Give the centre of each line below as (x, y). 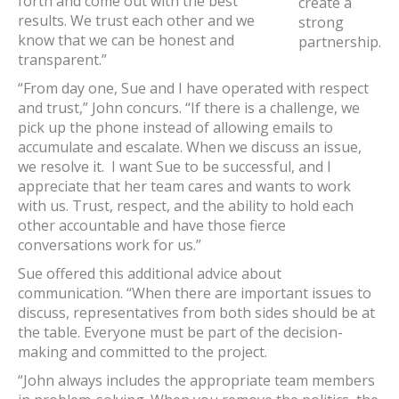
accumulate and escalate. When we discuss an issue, (190, 147)
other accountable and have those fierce (152, 225)
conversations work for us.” (110, 245)
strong (321, 22)
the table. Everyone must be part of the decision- (180, 332)
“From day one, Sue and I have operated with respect (193, 88)
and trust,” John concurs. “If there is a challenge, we (189, 108)
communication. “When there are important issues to (195, 293)
